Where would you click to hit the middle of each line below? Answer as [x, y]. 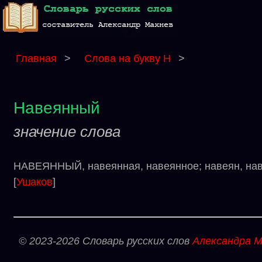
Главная [36, 58]
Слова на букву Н [129, 58]
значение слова [67, 132]
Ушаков [35, 182]
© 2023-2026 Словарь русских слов [106, 241]
